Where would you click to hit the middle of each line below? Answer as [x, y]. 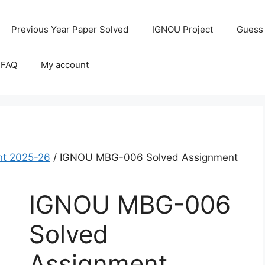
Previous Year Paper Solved [70, 29]
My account [65, 65]
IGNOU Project [183, 29]
